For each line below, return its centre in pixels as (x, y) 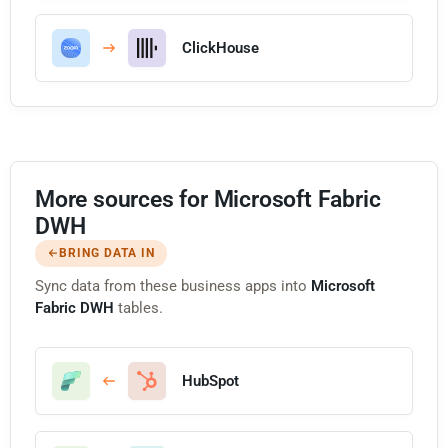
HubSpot (210, 380)
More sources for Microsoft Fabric (208, 199)
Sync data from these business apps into (173, 285)
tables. (138, 307)
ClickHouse (220, 47)
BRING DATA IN (107, 252)
